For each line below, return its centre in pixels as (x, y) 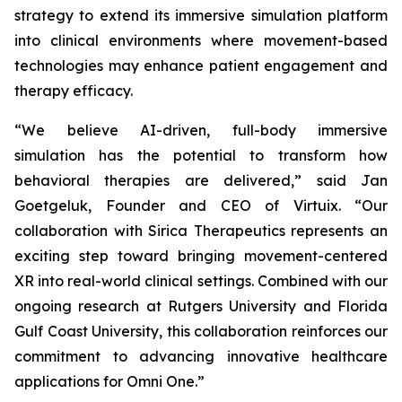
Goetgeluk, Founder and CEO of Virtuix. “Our (201, 205)
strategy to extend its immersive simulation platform (201, 15)
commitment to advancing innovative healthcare (201, 356)
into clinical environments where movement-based (201, 40)
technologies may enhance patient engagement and (201, 66)
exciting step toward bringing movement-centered (201, 256)
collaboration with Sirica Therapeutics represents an (201, 231)
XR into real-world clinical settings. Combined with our (201, 281)
